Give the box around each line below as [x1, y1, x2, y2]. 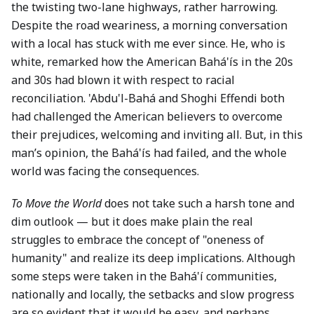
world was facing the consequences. [11, 163, 199, 179]
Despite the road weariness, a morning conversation [11, 18, 287, 33]
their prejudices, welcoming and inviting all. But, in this [11, 127, 303, 142]
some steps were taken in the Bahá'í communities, [11, 268, 277, 284]
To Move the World [11, 196, 102, 211]
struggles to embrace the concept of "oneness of [11, 232, 264, 247]
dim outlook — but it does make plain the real [11, 214, 253, 229]
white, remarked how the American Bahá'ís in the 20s [11, 54, 293, 69]
